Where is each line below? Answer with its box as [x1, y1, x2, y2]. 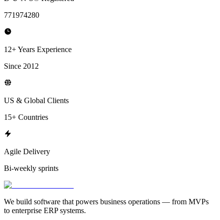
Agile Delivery [4, 147, 50, 156]
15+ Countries [4, 112, 48, 121]
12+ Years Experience [4, 45, 72, 54]
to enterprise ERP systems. [4, 206, 86, 215]
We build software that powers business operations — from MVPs [4, 197, 209, 206]
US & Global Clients [4, 96, 69, 105]
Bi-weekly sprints [4, 164, 58, 172]
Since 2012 [4, 61, 39, 70]
